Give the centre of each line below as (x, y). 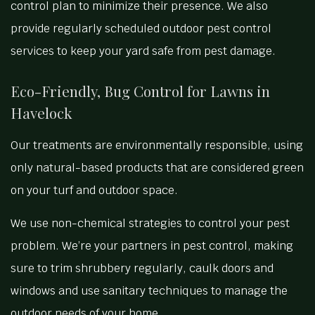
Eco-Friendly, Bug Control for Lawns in (140, 91)
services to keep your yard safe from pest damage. (143, 51)
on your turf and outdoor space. (94, 191)
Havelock (41, 113)
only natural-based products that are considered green (157, 168)
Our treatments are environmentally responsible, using (157, 146)
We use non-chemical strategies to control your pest (150, 224)
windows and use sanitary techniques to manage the (149, 291)
